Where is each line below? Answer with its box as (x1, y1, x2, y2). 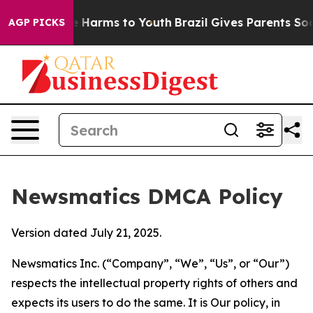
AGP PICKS (8, 16, 65, 29)
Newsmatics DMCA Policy (11, 183, 283, 210)
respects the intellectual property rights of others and (11, 276, 298, 290)
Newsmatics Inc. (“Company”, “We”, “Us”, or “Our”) (11, 256, 289, 270)
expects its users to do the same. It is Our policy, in (11, 296, 280, 310)
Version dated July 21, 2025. (11, 226, 161, 240)
